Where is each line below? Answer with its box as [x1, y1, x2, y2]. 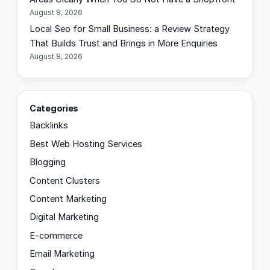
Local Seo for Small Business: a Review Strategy [30, 24, 230, 34]
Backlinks [30, 120, 68, 131]
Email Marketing [30, 248, 95, 260]
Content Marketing [30, 193, 107, 204]
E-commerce [30, 230, 83, 241]
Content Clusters [30, 175, 100, 186]
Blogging [30, 157, 66, 168]
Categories [30, 103, 79, 114]
